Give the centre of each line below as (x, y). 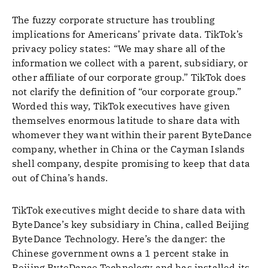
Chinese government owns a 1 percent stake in (121, 253)
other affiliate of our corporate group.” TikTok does (129, 77)
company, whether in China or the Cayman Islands (129, 149)
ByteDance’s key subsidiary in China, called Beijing (131, 224)
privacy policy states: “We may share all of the (119, 48)
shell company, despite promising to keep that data (131, 163)
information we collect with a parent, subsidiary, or (130, 63)
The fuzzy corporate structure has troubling (113, 20)
